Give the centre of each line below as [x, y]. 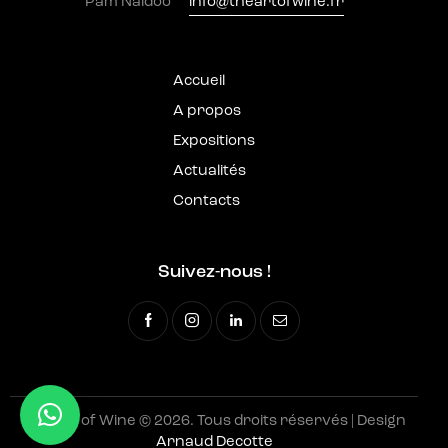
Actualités [209, 172]
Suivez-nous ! [214, 273]
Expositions [214, 142]
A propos [207, 112]
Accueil [199, 82]
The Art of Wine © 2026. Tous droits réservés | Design [214, 422]
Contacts [206, 202]
